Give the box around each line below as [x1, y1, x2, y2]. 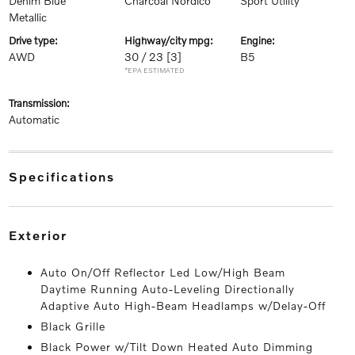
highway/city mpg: [132, 34, 213, 47]
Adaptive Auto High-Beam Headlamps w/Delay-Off [40, 299, 326, 312]
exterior [17, 227, 67, 242]
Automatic [8, 113, 59, 126]
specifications [18, 169, 115, 184]
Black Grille [40, 319, 105, 333]
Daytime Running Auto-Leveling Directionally [40, 282, 295, 296]
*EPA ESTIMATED [124, 66, 185, 74]
